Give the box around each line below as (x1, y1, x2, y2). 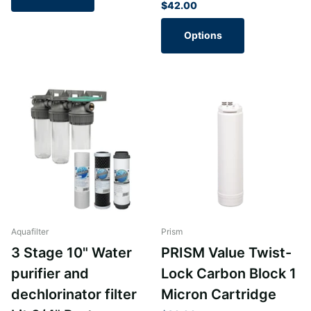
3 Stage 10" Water (11, 244, 132, 261)
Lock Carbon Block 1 (161, 264, 296, 282)
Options (183, 29, 222, 42)
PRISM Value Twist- (161, 244, 292, 261)
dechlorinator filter (11, 285, 137, 303)
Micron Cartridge (161, 285, 276, 303)
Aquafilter (11, 226, 49, 237)
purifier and (11, 264, 89, 282)
